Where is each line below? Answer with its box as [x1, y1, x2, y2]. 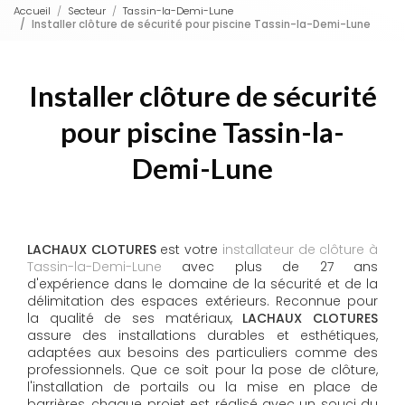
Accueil [14, 3, 51, 18]
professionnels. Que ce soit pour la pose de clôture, [27, 361, 378, 380]
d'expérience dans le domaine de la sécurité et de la [27, 275, 378, 294]
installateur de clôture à [221, 240, 379, 259]
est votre [155, 240, 222, 259]
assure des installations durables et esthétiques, [27, 326, 378, 345]
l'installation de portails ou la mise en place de [27, 378, 378, 397]
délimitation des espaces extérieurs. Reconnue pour [27, 292, 378, 311]
